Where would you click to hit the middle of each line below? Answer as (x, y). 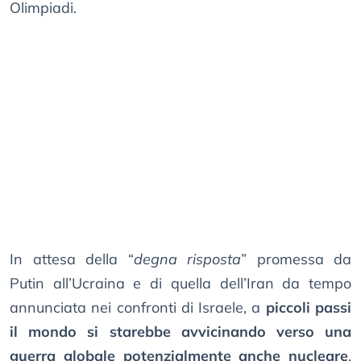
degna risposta (187, 259)
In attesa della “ (72, 259)
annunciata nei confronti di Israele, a (138, 308)
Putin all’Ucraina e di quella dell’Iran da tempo (180, 284)
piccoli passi (309, 308)
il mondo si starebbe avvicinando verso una (180, 332)
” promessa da (296, 259)
